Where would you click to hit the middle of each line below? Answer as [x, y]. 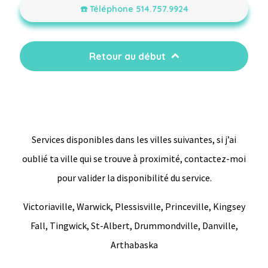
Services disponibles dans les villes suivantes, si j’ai [134, 139]
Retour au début [128, 56]
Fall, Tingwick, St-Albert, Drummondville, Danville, [134, 226]
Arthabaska [134, 245]
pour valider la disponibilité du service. [134, 178]
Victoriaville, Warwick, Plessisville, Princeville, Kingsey [134, 206]
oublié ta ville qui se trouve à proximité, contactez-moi [134, 159]
